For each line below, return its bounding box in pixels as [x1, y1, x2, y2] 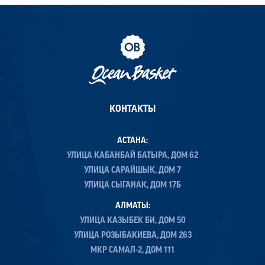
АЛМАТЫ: [115, 201, 150, 211]
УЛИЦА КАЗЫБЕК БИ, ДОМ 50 [79, 216, 186, 225]
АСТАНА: [117, 136, 148, 146]
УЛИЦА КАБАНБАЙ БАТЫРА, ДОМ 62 [67, 151, 198, 160]
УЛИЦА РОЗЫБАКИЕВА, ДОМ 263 [73, 231, 192, 240]
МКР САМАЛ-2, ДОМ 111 [91, 245, 174, 255]
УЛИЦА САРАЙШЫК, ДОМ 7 [84, 166, 181, 175]
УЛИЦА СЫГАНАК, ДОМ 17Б [84, 180, 181, 190]
